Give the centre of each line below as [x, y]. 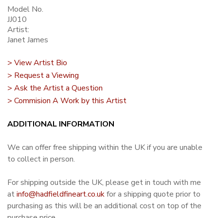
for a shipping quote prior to [153, 194]
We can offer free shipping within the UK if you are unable [105, 148]
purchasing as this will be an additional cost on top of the [104, 206]
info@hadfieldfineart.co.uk [61, 194]
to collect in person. [41, 159]
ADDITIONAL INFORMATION [61, 124]
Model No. [25, 9]
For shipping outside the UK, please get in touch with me [104, 183]
